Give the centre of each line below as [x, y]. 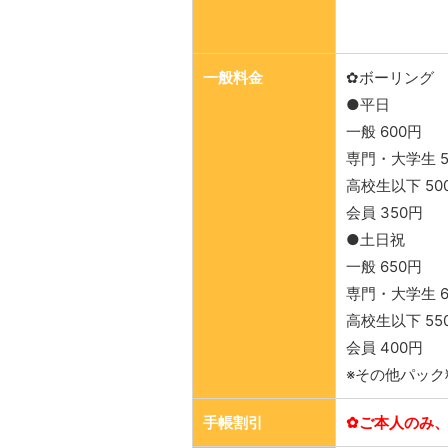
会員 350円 [384, 212]
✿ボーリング [390, 77]
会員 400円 [384, 347]
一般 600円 [384, 131]
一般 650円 [384, 266]
